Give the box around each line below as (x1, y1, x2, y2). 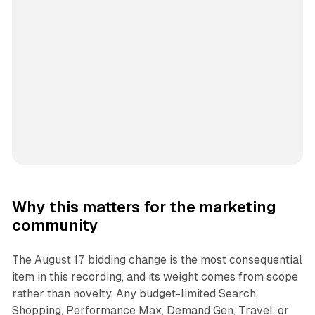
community (11, 217, 98, 235)
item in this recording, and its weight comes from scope (11, 270, 298, 284)
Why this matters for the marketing (11, 198, 276, 217)
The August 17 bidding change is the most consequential (11, 253, 302, 267)
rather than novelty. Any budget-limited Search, (11, 287, 258, 301)
